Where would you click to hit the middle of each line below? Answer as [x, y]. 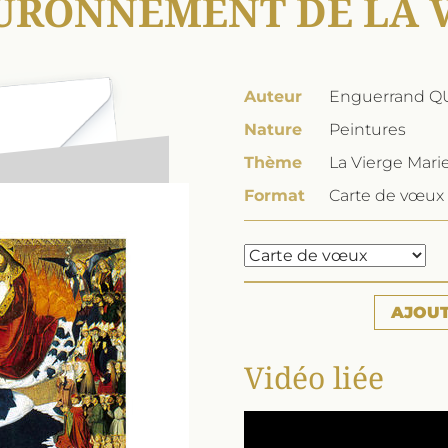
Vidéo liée [314, 377]
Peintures [367, 129]
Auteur [273, 96]
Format [274, 195]
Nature [273, 129]
